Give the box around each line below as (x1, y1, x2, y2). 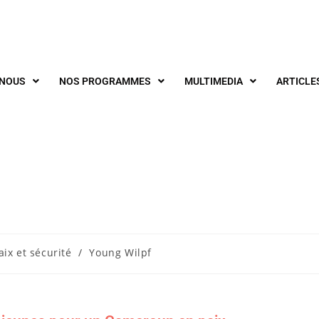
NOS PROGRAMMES (59, 75, 151, 87)
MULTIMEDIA (184, 75, 243, 87)
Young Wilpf (89, 246, 152, 259)
